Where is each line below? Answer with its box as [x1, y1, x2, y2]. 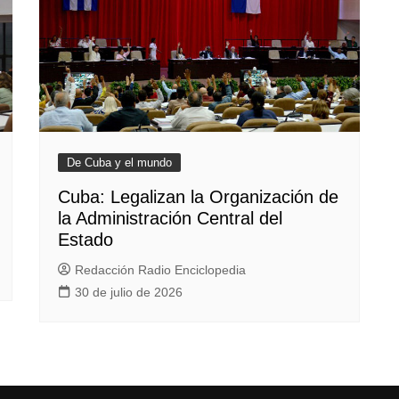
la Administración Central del [58, 208, 282, 229]
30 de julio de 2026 [75, 285, 183, 300]
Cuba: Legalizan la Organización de [58, 187, 338, 208]
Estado [58, 230, 113, 250]
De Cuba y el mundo [67, 156, 172, 170]
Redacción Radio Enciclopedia [75, 263, 246, 278]
